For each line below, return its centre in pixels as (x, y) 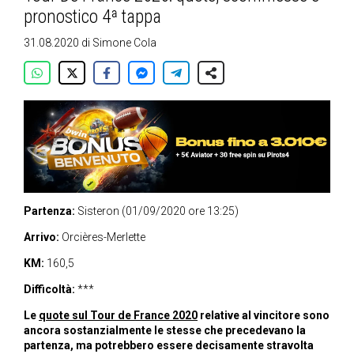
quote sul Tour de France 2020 (118, 316)
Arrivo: (41, 237)
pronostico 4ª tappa (92, 17)
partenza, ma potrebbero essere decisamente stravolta (169, 346)
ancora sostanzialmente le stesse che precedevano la (165, 331)
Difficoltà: (49, 290)
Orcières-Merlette (102, 237)
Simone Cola (124, 43)
